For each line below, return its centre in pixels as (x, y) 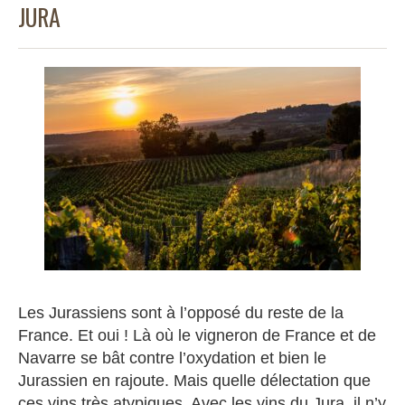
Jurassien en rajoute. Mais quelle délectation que (194, 380)
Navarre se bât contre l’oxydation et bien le (172, 358)
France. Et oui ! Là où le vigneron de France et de (197, 335)
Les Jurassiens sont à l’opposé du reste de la (181, 312)
